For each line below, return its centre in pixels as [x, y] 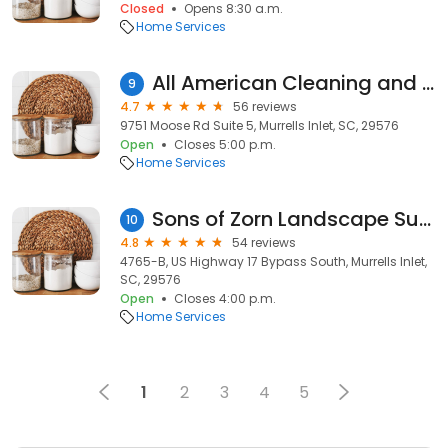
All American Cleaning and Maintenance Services [428, 83]
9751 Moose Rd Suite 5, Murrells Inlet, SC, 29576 [259, 125]
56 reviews [265, 106]
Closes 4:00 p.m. [225, 298]
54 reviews [264, 242]
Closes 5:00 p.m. [225, 144]
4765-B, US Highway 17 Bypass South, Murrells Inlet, [273, 261]
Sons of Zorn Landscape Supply [425, 219]
